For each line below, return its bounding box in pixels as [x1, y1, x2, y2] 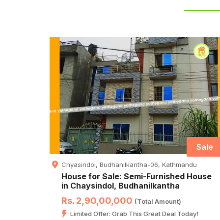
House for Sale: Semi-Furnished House [61, 171, 212, 182]
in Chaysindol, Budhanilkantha [61, 181, 180, 191]
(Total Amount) [135, 197, 181, 206]
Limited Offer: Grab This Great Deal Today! [70, 210, 198, 218]
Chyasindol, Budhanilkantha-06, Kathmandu [61, 161, 197, 169]
